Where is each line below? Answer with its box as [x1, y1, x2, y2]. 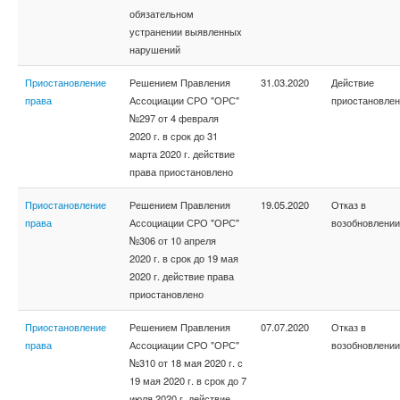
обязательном [129, 6, 194, 21]
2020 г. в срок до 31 [129, 129, 218, 143]
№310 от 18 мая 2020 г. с [129, 355, 243, 370]
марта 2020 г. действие [129, 146, 235, 161]
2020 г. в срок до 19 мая [129, 251, 238, 265]
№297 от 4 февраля [129, 111, 219, 125]
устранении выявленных [129, 24, 242, 38]
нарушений [129, 42, 180, 56]
